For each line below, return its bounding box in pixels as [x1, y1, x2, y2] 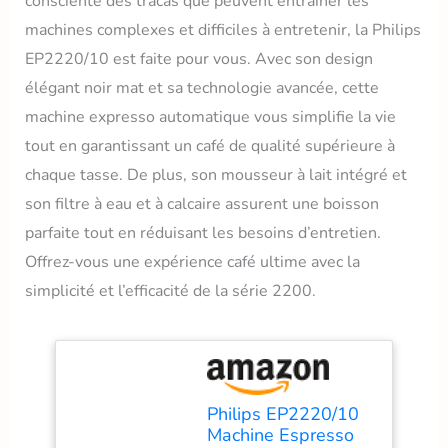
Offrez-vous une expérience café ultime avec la [24, 251, 360, 274]
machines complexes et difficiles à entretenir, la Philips [24, 19, 421, 42]
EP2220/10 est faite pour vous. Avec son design [24, 48, 373, 71]
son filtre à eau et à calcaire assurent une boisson [24, 193, 379, 216]
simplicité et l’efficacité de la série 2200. [24, 280, 316, 303]
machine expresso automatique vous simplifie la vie [24, 106, 396, 129]
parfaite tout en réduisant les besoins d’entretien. [24, 222, 381, 245]
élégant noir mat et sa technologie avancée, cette [24, 77, 379, 100]
